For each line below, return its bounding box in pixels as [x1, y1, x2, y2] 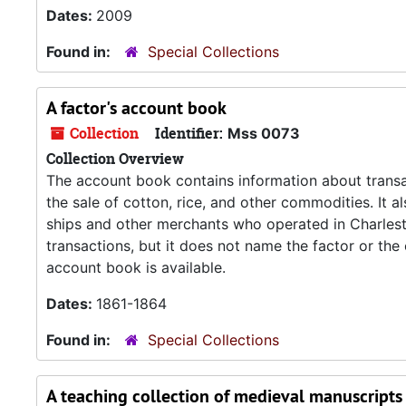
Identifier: [155, 123, 223, 143]
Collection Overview [46, 149, 184, 169]
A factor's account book [46, 96, 227, 120]
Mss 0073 [227, 124, 300, 142]
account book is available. [46, 258, 226, 276]
